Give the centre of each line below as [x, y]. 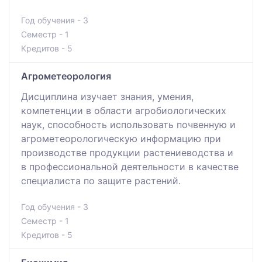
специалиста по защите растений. [101, 180]
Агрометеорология [66, 76]
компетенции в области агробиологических [124, 110]
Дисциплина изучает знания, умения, [107, 96]
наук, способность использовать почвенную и [128, 124]
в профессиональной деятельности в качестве [130, 166]
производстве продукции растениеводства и [127, 152]
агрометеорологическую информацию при [121, 138]
